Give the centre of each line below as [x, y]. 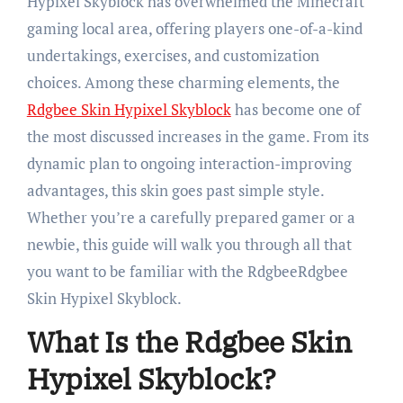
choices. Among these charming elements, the [183, 83]
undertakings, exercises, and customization [173, 56]
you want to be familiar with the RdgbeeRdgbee [187, 272]
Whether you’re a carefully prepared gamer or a [191, 218]
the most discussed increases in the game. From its [197, 137]
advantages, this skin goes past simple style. [175, 191]
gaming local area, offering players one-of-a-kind [194, 29]
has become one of [296, 110]
